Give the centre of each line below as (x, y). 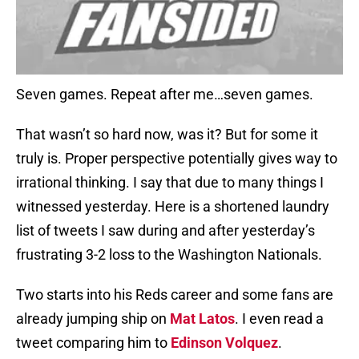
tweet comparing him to (93, 343)
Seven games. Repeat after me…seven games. (165, 95)
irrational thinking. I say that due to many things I (170, 183)
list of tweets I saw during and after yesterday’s (165, 231)
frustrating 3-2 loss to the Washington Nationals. (169, 255)
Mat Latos (202, 319)
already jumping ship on (93, 319)
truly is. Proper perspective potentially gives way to (177, 159)
